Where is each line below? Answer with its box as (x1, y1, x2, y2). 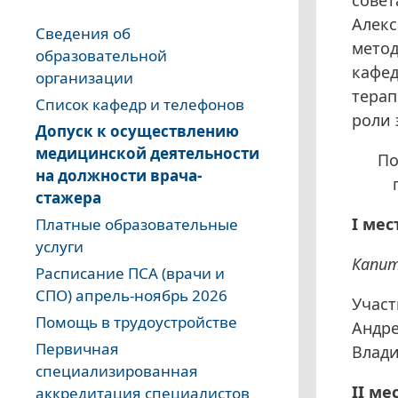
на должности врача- (36, 165, 202, 187)
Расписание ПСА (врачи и (36, 263, 225, 284)
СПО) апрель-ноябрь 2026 (36, 285, 227, 306)
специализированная (36, 361, 198, 382)
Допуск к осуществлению (36, 121, 239, 142)
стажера (36, 187, 101, 209)
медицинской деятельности (36, 143, 259, 164)
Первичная (36, 338, 119, 360)
